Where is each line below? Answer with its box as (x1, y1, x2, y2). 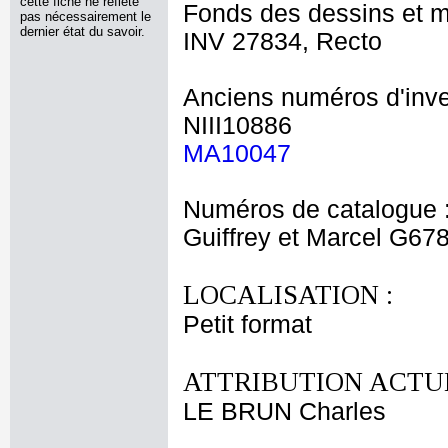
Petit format (183, 311, 312, 338)
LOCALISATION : (183, 280, 393, 310)
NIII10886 (183, 112, 292, 139)
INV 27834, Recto (183, 28, 382, 55)
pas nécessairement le (20, 9, 151, 24)
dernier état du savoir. (20, 24, 145, 39)
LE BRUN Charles (183, 398, 386, 425)
